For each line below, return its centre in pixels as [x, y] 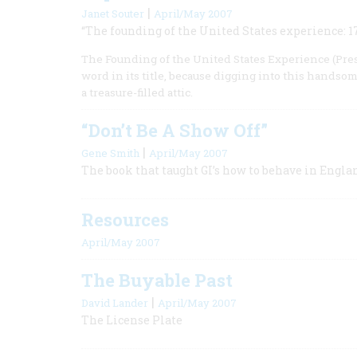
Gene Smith [110, 153]
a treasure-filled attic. [137, 92]
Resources [125, 220]
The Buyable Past [157, 280]
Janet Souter [113, 14]
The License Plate [132, 320]
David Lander [115, 303]
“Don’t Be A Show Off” [175, 130]
